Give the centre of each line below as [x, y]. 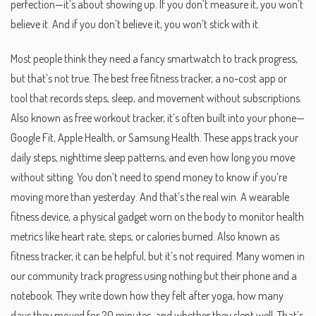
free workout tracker [119, 117]
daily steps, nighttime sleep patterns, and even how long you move [153, 157]
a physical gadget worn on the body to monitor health [188, 216]
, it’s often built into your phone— [234, 117]
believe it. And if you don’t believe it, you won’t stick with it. [135, 24]
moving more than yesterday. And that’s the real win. [124, 196]
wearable [269, 196]
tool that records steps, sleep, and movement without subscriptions [155, 98]
